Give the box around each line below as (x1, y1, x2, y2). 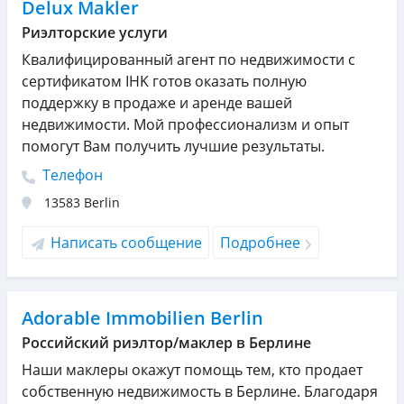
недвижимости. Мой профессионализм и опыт (22, 115, 349, 135)
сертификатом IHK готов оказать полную (22, 71, 307, 92)
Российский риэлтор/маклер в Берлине (22, 333, 311, 353)
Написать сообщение (50, 233, 202, 253)
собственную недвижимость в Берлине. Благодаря (22, 381, 378, 402)
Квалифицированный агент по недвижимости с (22, 50, 355, 70)
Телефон (39, 165, 103, 186)
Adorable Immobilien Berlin (22, 306, 263, 331)
